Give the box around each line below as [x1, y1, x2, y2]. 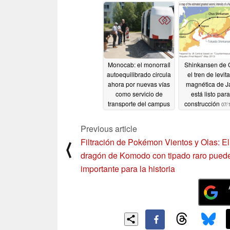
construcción [184, 99, 221, 108]
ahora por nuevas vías [108, 80, 170, 89]
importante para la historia [81, 162, 175, 175]
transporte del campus [108, 99, 170, 108]
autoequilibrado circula [107, 70, 171, 79]
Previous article [81, 122, 137, 135]
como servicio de [115, 89, 163, 99]
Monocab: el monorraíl [107, 60, 170, 69]
